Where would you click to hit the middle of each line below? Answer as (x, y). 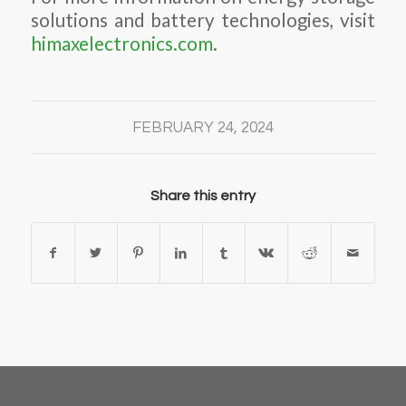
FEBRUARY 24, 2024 (203, 127)
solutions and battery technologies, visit (203, 20)
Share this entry (203, 195)
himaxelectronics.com (121, 44)
